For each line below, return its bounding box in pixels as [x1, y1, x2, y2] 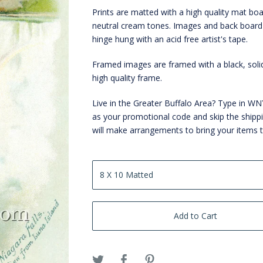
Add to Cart [174, 210, 218, 222]
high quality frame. [92, 72, 163, 84]
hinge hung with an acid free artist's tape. [92, 33, 248, 45]
